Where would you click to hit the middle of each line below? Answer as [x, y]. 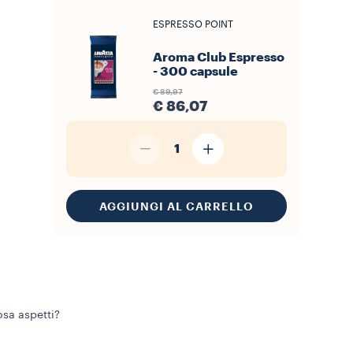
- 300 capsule [195, 72]
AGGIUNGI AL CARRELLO [176, 206]
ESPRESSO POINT [193, 24]
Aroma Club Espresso [219, 58]
